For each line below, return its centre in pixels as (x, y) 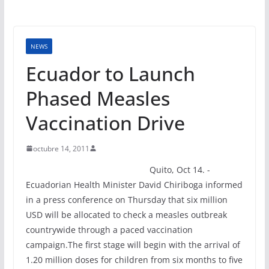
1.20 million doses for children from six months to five (134, 259)
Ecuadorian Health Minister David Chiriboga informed (134, 184)
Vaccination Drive (105, 122)
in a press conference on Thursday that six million (126, 199)
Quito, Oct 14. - (180, 169)
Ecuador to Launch (110, 73)
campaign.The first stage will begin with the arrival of (133, 244)
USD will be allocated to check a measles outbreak (126, 214)
